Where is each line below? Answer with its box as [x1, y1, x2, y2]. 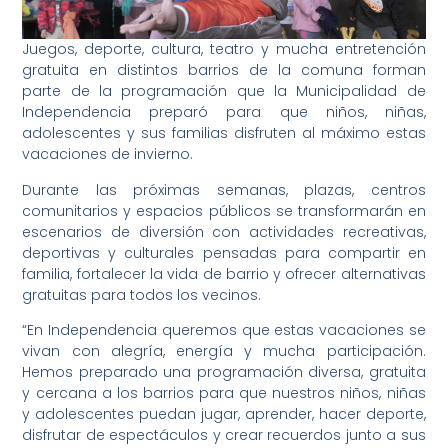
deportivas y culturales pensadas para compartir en [22, 242, 426, 263]
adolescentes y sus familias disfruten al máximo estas [22, 123, 426, 144]
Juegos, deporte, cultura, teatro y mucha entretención [22, 39, 426, 60]
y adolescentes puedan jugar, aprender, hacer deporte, [22, 404, 426, 424]
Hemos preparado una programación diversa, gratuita [22, 362, 426, 382]
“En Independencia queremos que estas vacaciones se [22, 320, 426, 340]
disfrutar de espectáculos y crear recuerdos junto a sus [22, 425, 426, 445]
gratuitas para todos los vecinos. [22, 284, 262, 305]
